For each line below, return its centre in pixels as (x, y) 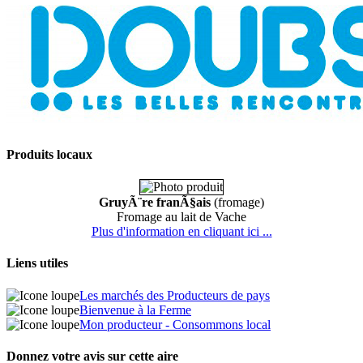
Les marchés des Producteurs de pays (175, 295)
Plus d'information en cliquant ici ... (181, 232)
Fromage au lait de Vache (181, 217)
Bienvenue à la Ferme (135, 310)
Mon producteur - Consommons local (175, 324)
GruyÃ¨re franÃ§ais (155, 203)
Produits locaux (49, 154)
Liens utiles (37, 263)
